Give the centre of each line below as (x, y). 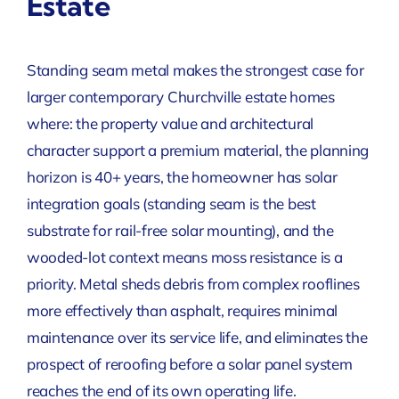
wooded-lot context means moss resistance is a (184, 257)
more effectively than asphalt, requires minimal (182, 311)
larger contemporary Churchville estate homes (180, 97)
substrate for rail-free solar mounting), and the (180, 231)
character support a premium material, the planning (198, 151)
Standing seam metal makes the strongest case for (195, 70)
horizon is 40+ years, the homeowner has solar (182, 177)
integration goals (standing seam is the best (171, 204)
